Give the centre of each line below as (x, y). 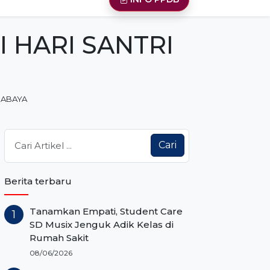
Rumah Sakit (59, 238)
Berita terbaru (38, 181)
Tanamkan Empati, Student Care (106, 212)
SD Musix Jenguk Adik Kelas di (102, 225)
